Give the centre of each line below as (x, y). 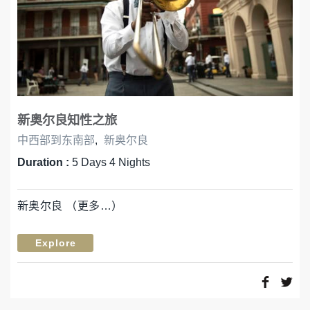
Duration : (45, 162)
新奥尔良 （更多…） (70, 206)
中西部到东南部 (56, 140)
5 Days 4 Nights (111, 162)
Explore (55, 243)
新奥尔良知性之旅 (67, 120)
